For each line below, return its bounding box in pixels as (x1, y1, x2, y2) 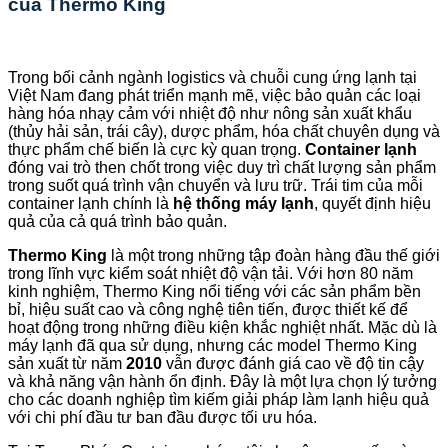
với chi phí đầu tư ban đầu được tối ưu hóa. (8, 409, 317, 427)
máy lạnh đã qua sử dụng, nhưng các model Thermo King (8, 337, 417, 355)
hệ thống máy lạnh (173, 195, 314, 213)
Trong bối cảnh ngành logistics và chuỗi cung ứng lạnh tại (8, 69, 417, 87)
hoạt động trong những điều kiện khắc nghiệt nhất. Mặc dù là (8, 319, 437, 337)
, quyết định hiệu (314, 195, 431, 213)
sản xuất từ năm (8, 355, 126, 373)
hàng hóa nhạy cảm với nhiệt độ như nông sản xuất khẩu (8, 105, 412, 123)
